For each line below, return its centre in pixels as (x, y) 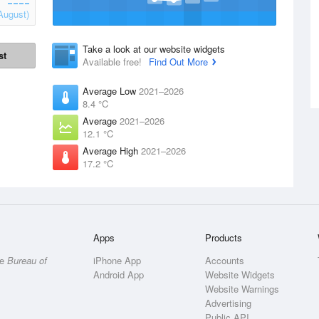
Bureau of (27, 260)
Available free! (114, 62)
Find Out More (178, 62)
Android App (119, 274)
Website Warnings (242, 289)
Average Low (111, 91)
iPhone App (117, 260)
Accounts (225, 260)
